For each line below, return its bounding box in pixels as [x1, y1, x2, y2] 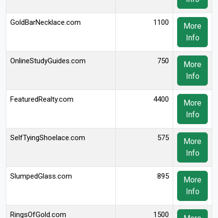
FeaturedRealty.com [10, 95, 73, 104]
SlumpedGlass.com [10, 172, 72, 181]
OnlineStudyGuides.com [10, 56, 86, 65]
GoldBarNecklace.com [10, 18, 81, 27]
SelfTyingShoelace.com [10, 133, 85, 142]
